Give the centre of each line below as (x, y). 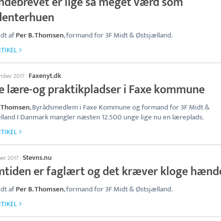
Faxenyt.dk (45, 76)
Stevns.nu (37, 158)
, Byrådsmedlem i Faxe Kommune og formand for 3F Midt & (120, 107)
